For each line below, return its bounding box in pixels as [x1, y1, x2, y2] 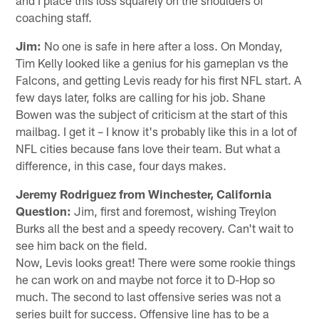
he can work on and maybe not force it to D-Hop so [16, 271, 276, 286]
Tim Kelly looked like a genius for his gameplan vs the [16, 55, 289, 70]
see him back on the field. [16, 237, 148, 252]
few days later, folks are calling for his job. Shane [16, 89, 266, 104]
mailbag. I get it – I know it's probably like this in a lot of [16, 123, 298, 138]
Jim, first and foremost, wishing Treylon [71, 203, 277, 218]
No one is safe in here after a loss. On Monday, [41, 38, 283, 53]
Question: [16, 203, 72, 218]
